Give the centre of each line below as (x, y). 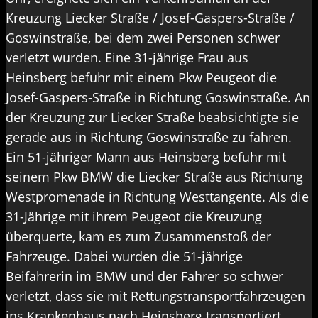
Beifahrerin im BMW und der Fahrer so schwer (144, 276)
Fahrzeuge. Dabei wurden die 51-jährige (124, 257)
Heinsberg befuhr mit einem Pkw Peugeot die (141, 78)
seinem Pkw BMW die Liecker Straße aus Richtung (154, 177)
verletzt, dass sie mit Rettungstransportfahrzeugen (155, 296)
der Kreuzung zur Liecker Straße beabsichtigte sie (152, 117)
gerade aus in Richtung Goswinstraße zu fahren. (149, 137)
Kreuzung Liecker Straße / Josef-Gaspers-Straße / (150, 18)
